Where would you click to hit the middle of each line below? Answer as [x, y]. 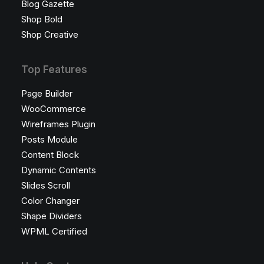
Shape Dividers [52, 216]
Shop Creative [50, 34]
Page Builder [47, 93]
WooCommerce [54, 109]
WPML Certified [54, 231]
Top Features [54, 70]
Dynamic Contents [59, 170]
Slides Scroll [46, 185]
